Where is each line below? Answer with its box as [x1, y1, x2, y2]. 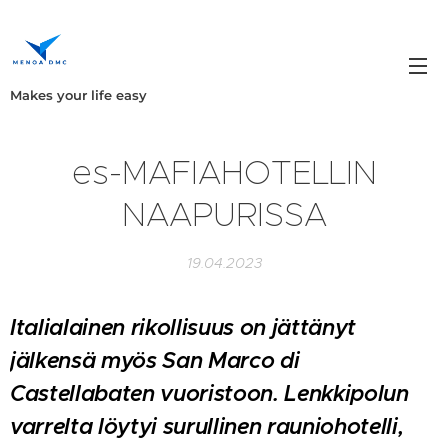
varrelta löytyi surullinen [10, 413, 268, 440]
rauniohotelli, [267, 413, 404, 440]
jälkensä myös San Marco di [10, 347, 300, 374]
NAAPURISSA [121, 194, 327, 235]
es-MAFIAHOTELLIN [71, 152, 377, 193]
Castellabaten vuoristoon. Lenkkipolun [10, 380, 409, 407]
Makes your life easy [10, 87, 147, 103]
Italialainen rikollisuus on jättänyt [10, 314, 357, 341]
